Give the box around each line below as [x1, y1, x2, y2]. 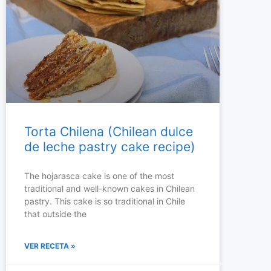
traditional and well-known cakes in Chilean [24, 183, 195, 194]
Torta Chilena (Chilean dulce [24, 124, 193, 140]
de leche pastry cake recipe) [24, 139, 195, 155]
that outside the [24, 209, 87, 220]
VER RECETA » [24, 241, 76, 251]
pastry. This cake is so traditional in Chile [24, 196, 185, 207]
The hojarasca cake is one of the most [24, 171, 174, 181]
